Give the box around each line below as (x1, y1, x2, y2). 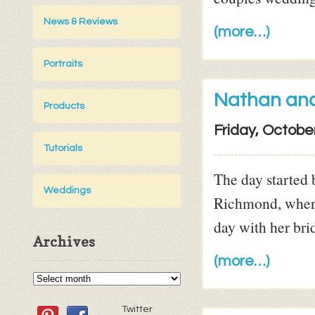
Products (44, 101, 84, 112)
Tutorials (44, 143, 82, 154)
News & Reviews (44, 17, 117, 27)
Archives (33, 233, 95, 251)
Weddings (44, 186, 91, 196)
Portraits (44, 59, 82, 70)
